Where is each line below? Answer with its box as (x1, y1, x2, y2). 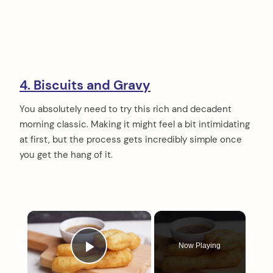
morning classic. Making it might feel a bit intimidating (19, 118, 250, 131)
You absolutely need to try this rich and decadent (19, 103, 232, 116)
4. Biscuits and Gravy (19, 76, 151, 94)
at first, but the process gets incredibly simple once (19, 133, 242, 146)
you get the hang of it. (19, 149, 113, 161)
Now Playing (179, 241, 221, 250)
